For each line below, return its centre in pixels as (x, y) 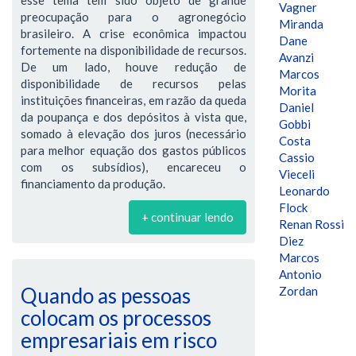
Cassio (297, 157)
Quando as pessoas (106, 295)
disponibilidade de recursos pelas (133, 83)
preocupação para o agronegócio (133, 16)
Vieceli (297, 174)
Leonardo (304, 191)
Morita (298, 91)
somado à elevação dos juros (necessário (133, 133)
